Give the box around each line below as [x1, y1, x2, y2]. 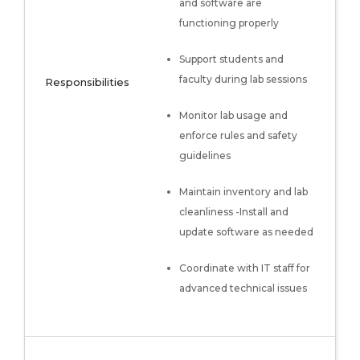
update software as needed [179, 226, 313, 238]
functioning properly [179, 17, 279, 29]
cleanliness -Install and [179, 206, 288, 218]
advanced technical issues [179, 282, 307, 294]
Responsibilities [45, 76, 129, 88]
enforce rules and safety [179, 129, 297, 141]
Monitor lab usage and [179, 109, 288, 121]
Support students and [179, 53, 284, 65]
